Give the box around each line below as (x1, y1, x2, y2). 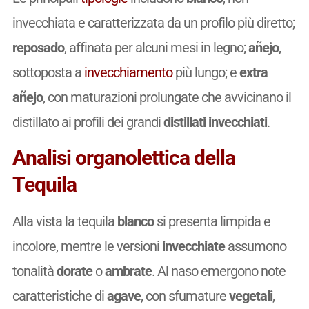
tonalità (12, 263, 57, 280)
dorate (56, 263, 92, 280)
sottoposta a (12, 64, 84, 81)
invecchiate (161, 238, 225, 255)
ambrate (104, 263, 152, 280)
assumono (224, 238, 286, 255)
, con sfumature (140, 288, 229, 305)
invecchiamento (83, 64, 172, 81)
